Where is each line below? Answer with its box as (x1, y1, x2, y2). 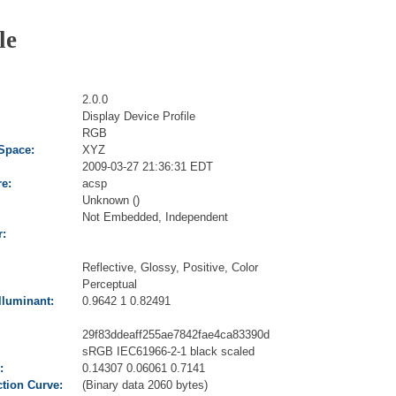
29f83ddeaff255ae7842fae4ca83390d (82, 327, 270, 341)
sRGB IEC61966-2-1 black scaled (82, 344, 255, 358)
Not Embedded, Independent (82, 209, 228, 224)
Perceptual (82, 277, 137, 291)
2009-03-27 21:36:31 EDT (82, 159, 213, 173)
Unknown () (82, 193, 140, 207)
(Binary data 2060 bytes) (82, 377, 208, 392)
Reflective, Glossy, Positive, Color (82, 260, 258, 274)
